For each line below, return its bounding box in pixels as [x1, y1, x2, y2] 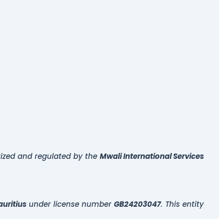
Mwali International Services [100, 151, 204, 161]
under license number [26, 198, 114, 209]
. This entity [161, 198, 204, 209]
